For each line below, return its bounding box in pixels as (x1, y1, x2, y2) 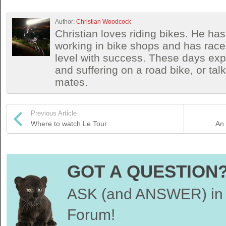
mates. (55, 76, 88, 88)
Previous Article (31, 109, 77, 117)
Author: (55, 18, 76, 25)
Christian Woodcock (76, 18, 131, 25)
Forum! (67, 206, 115, 223)
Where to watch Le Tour (31, 119, 107, 128)
